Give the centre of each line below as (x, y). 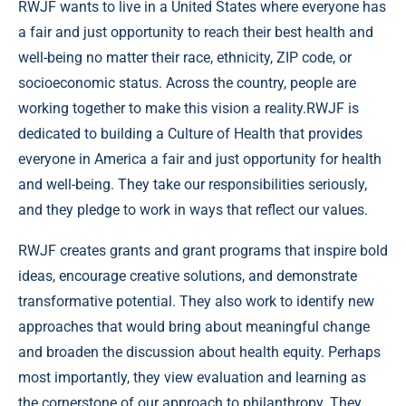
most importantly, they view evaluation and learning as (192, 378)
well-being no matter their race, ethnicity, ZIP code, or (185, 58)
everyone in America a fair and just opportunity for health (200, 159)
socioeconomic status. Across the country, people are (187, 83)
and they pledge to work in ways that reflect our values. (193, 210)
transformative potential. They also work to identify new (196, 302)
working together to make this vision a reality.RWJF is (188, 109)
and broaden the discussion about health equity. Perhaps (199, 353)
